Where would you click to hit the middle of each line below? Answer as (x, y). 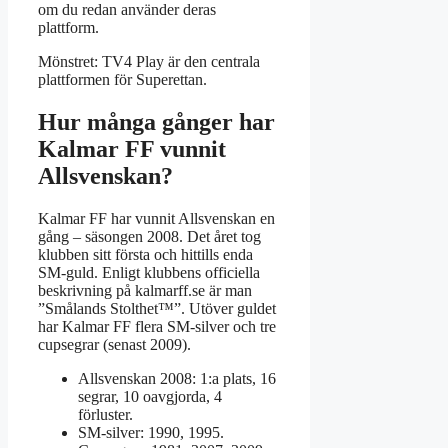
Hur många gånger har (156, 121)
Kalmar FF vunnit (132, 148)
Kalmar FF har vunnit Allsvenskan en (156, 218)
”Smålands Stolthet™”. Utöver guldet (157, 308)
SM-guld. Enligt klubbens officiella (149, 272)
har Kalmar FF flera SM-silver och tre (157, 326)
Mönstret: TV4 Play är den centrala (149, 61)
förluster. (105, 414)
